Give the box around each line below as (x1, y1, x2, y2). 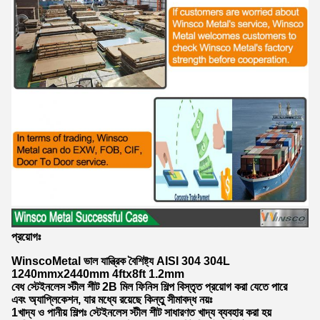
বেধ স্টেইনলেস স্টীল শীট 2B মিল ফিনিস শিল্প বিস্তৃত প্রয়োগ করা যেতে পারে (11, 280, 287, 293)
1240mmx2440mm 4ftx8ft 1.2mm (11, 267, 184, 280)
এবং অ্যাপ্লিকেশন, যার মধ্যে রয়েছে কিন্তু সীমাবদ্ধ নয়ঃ (11, 293, 212, 306)
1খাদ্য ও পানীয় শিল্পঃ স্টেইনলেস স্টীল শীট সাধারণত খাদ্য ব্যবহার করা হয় (11, 306, 271, 319)
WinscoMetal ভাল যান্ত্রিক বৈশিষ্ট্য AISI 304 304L (11, 254, 230, 267)
